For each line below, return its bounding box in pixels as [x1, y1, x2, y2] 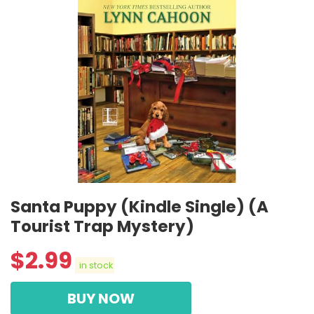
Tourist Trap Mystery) [11, 214, 194, 238]
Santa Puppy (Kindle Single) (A [11, 195, 268, 218]
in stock [76, 259, 113, 271]
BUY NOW [67, 288, 135, 308]
